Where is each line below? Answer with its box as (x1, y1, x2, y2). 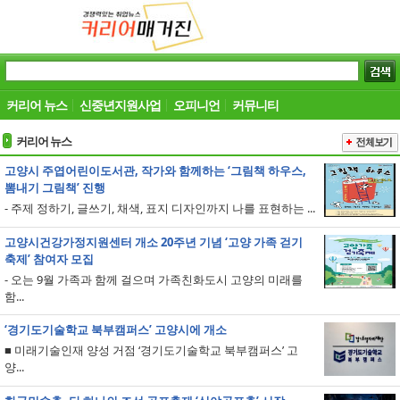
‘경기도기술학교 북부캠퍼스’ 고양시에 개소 (4, 321, 227, 337)
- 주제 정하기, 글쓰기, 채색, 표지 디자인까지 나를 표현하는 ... (4, 200, 315, 216)
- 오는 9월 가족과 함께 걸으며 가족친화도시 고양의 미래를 (4, 271, 303, 287)
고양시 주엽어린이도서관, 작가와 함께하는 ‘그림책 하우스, (4, 162, 306, 179)
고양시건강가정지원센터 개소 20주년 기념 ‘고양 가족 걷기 (4, 234, 303, 250)
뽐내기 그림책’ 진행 (4, 179, 105, 196)
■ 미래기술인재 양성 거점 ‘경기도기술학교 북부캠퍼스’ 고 (4, 342, 298, 358)
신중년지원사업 (79, 96, 161, 113)
